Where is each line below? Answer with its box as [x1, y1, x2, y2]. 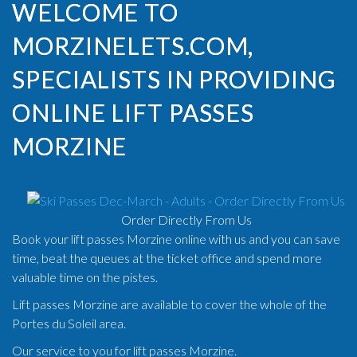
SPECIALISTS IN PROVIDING [12, 65, 336, 93]
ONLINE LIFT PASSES [12, 98, 255, 127]
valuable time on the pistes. [12, 269, 158, 284]
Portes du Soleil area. [12, 316, 126, 331]
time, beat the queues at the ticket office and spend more [12, 250, 322, 265]
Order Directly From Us [120, 212, 252, 227]
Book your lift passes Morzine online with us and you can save [12, 231, 340, 246]
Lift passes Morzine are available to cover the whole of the [12, 296, 327, 312]
